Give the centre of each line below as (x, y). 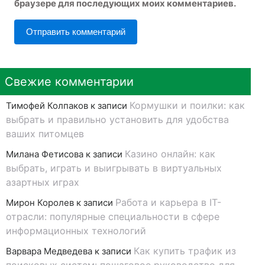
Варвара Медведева (49, 251)
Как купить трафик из (185, 251)
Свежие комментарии (69, 81)
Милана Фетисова (45, 154)
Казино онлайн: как (170, 153)
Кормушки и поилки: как (187, 105)
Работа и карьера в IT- (168, 202)
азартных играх (43, 182)
